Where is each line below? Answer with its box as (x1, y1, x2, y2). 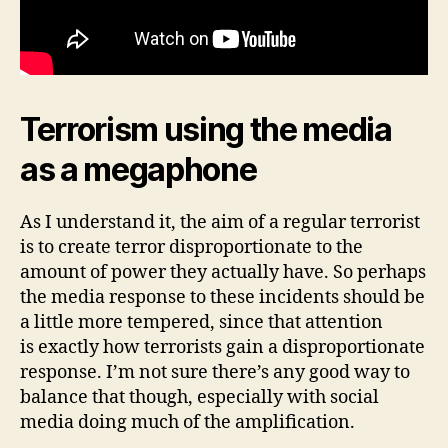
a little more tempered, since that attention (20, 311, 383, 335)
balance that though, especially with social (20, 386, 379, 410)
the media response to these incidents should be (20, 286, 425, 310)
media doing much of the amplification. (20, 411, 355, 435)
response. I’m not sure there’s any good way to (20, 361, 410, 385)
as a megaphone (20, 150, 257, 190)
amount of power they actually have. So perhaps (20, 261, 426, 285)
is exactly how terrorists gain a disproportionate (20, 336, 425, 360)
